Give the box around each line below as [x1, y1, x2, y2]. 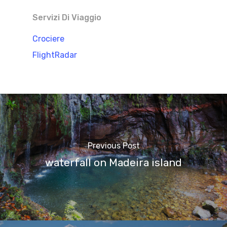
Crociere [32, 34, 64, 44]
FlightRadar [32, 50, 77, 60]
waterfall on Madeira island [45, 156, 182, 169]
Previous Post [87, 140, 140, 150]
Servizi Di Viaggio [32, 13, 101, 23]
